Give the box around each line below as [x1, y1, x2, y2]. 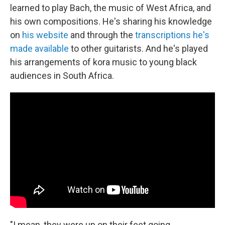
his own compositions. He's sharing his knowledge [10, 16, 212, 27]
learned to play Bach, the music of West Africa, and [10, 3, 211, 13]
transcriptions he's [135, 30, 209, 40]
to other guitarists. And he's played [69, 43, 208, 54]
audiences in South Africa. [10, 70, 114, 81]
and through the [68, 30, 135, 40]
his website [22, 30, 68, 40]
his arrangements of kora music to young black [10, 57, 197, 67]
